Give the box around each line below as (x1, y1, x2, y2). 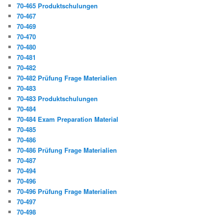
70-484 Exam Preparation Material (17, 114, 119, 124)
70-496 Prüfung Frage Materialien (17, 187, 117, 196)
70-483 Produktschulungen (17, 94, 98, 104)
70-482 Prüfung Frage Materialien (17, 73, 117, 83)
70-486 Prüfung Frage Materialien (17, 145, 117, 155)
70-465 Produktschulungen (17, 1, 98, 11)
